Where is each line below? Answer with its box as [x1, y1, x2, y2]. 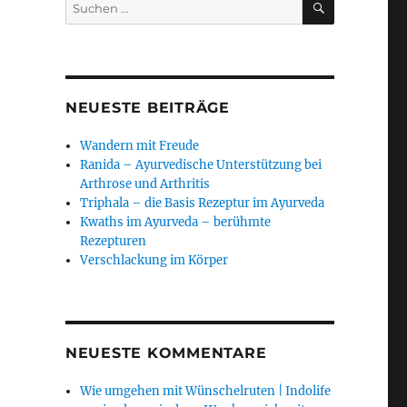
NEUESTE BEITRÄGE [65, 99, 230, 116]
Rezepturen [80, 233, 147, 249]
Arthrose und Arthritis [80, 176, 211, 192]
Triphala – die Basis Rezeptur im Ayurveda [80, 195, 325, 211]
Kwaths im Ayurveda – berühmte [80, 214, 272, 230]
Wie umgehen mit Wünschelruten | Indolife [80, 383, 332, 399]
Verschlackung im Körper [80, 253, 229, 268]
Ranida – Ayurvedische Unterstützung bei [80, 157, 323, 173]
